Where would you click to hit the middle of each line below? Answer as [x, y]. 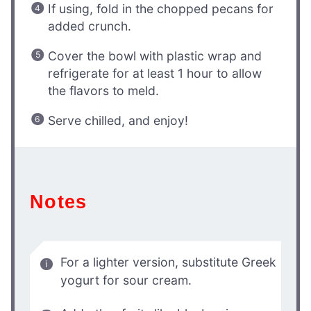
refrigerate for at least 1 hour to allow [155, 73]
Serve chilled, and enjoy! [118, 120]
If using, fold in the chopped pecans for [161, 9]
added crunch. [90, 26]
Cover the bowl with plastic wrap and [155, 56]
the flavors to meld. [104, 90]
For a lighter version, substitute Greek [168, 262]
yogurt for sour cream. [126, 280]
